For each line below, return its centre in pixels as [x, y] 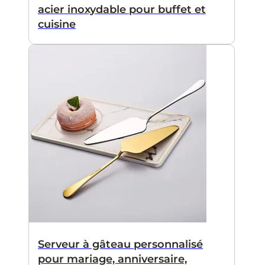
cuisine [57, 25]
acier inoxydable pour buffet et [122, 10]
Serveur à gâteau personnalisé [120, 245]
